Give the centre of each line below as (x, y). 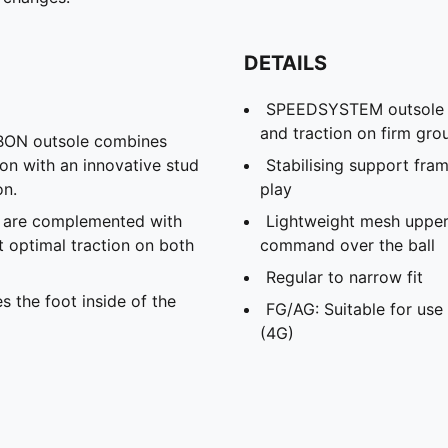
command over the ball (347, 244)
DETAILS (285, 62)
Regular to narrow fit (344, 276)
